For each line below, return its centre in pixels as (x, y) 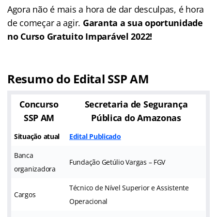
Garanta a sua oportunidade (143, 23)
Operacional (89, 201)
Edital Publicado (95, 136)
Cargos (25, 194)
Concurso (39, 104)
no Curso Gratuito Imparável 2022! (80, 36)
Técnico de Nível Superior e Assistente (129, 187)
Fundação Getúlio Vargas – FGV (117, 162)
